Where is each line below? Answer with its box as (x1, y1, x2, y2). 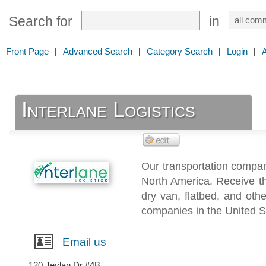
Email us (62, 236, 106, 249)
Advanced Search (63, 46, 132, 56)
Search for (9, 14, 72, 29)
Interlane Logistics (21, 97, 196, 122)
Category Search (147, 46, 213, 56)
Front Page (6, 46, 49, 56)
